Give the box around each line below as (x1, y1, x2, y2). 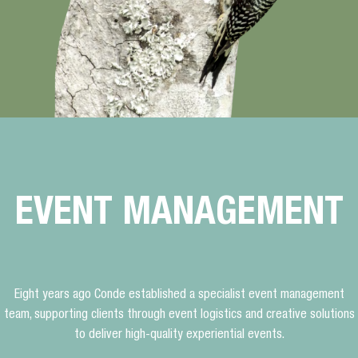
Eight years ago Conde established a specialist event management (14, 288, 344, 302)
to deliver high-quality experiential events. (74, 328, 284, 342)
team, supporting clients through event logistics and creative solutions (3, 308, 355, 322)
